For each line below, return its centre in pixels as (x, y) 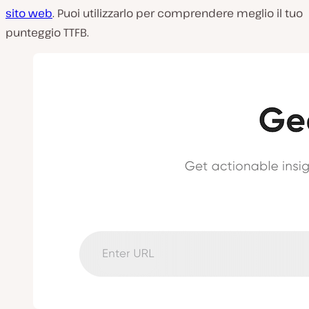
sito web (29, 13)
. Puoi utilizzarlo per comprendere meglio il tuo (178, 13)
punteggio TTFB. (47, 32)
